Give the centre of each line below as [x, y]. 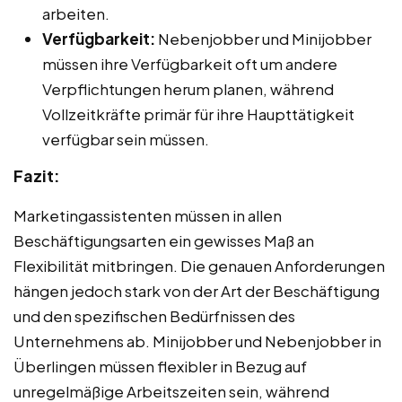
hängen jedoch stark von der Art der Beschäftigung [197, 290]
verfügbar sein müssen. [126, 139]
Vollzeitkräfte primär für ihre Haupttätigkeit [198, 114]
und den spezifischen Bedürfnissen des [154, 315]
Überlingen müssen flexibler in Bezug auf [160, 366]
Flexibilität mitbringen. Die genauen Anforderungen [199, 265]
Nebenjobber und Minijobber [263, 38]
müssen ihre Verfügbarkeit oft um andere [190, 63]
